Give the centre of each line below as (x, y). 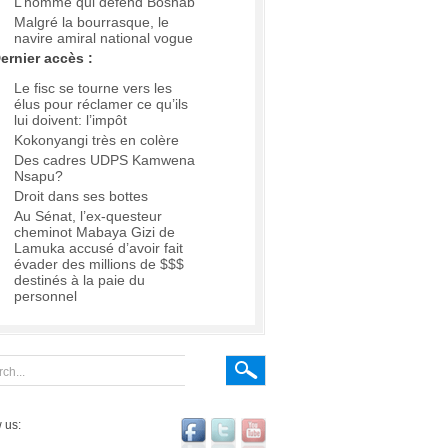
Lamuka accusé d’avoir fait (98, 248)
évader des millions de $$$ (99, 264)
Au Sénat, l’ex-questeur (88, 216)
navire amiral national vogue (103, 38)
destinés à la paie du (79, 280)
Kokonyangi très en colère (96, 140)
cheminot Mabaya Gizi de (94, 232)
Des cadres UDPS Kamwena (104, 160)
